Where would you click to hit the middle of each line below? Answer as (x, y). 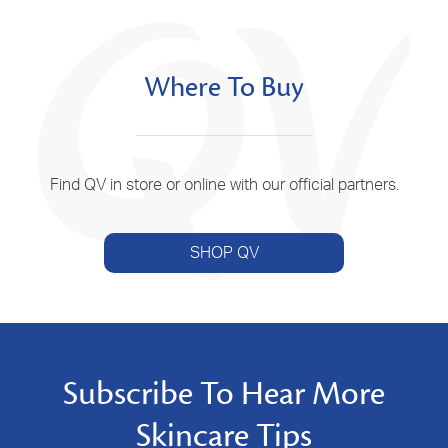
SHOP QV (224, 252)
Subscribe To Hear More (224, 393)
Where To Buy (224, 86)
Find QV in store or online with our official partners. (224, 183)
